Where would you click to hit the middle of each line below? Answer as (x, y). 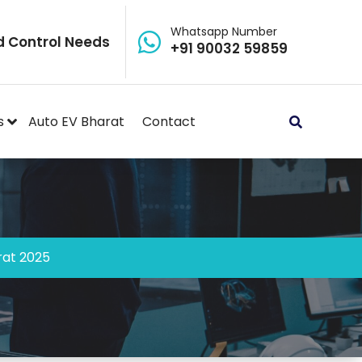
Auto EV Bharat (76, 121)
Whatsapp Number (223, 31)
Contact (169, 121)
